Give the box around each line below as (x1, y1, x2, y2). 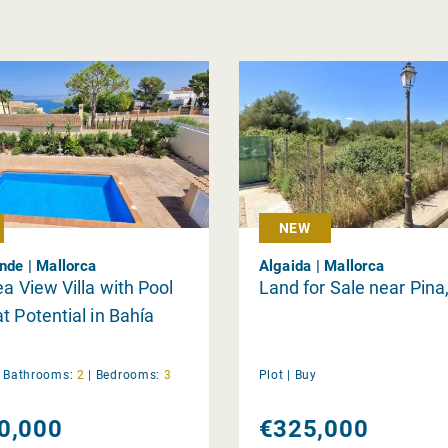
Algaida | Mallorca (258, 256, 385, 275)
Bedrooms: (95, 367, 161, 382)
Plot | (258, 367, 291, 382)
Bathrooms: (3, 367, 74, 382)
